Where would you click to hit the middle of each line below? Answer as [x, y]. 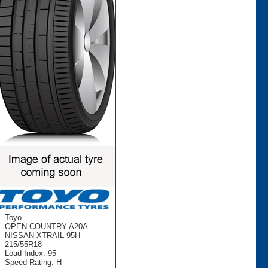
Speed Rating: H [33, 262]
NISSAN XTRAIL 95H [42, 235]
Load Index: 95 [30, 253]
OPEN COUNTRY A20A [46, 226]
